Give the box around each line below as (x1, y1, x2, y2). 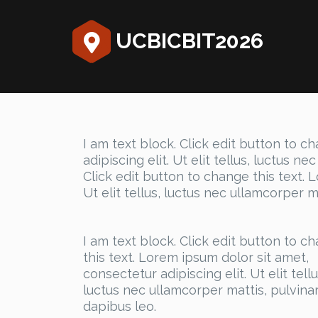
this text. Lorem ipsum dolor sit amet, (83, 250, 309, 265)
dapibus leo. (83, 299, 156, 314)
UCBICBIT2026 (111, 28, 263, 53)
